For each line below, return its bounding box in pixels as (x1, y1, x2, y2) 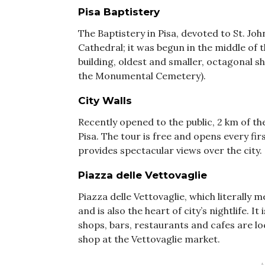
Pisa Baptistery (78, 6, 160, 18)
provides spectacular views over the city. (78, 144, 262, 157)
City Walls (78, 95, 132, 107)
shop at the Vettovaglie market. (78, 233, 220, 245)
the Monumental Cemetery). (78, 70, 206, 82)
